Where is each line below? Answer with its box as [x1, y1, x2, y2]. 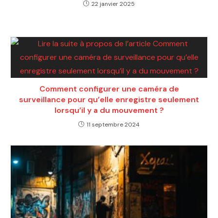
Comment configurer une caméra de [39, 83, 179, 94]
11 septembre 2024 [87, 120, 140, 128]
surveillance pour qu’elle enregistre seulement [19, 94, 199, 105]
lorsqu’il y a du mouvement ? [54, 105, 164, 115]
